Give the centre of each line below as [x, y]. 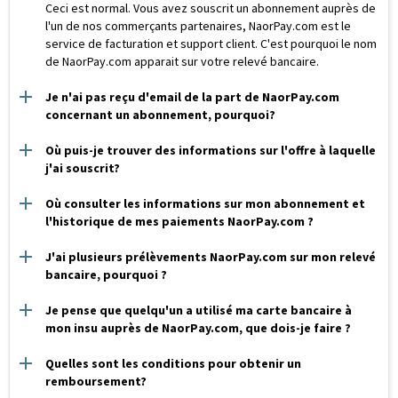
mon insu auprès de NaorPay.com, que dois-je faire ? [198, 328]
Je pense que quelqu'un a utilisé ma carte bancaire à [199, 310]
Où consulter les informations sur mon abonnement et [205, 203]
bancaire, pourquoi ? [106, 275]
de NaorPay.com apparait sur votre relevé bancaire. [182, 61]
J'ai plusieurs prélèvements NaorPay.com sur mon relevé [211, 257]
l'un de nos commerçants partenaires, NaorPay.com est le [198, 26]
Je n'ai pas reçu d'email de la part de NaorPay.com [192, 97]
